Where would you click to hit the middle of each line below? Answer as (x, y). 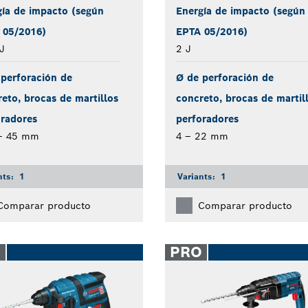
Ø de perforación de (224, 77)
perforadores (207, 119)
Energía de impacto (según (240, 11)
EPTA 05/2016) (211, 31)
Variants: (197, 176)
